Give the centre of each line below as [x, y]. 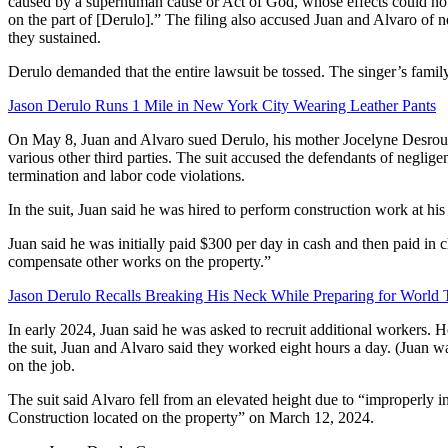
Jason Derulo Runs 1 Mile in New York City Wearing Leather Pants [222, 106]
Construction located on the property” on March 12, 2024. [191, 418]
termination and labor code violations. [126, 176]
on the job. [41, 366]
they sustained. [54, 38]
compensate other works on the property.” [139, 262]
